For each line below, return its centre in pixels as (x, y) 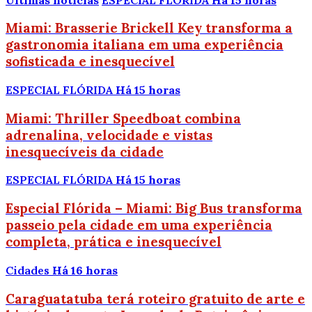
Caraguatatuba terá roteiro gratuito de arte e (155, 298)
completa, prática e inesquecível (114, 242)
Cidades (28, 270)
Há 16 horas (85, 270)
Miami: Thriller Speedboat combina (123, 118)
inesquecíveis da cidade (85, 151)
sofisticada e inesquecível (90, 62)
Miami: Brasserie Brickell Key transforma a (149, 28)
